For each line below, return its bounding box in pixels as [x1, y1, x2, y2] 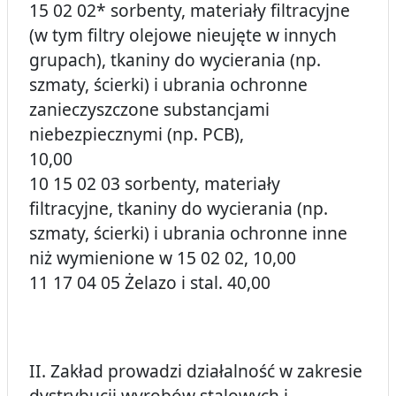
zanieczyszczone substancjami [29, 97, 270, 122]
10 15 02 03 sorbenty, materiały [29, 171, 280, 196]
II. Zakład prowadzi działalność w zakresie [29, 359, 362, 384]
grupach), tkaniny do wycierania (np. [29, 48, 321, 72]
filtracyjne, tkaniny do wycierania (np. [29, 196, 328, 221]
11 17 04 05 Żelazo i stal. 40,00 [29, 270, 270, 295]
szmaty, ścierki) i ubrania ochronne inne [29, 221, 347, 246]
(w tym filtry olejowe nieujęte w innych [29, 23, 337, 48]
